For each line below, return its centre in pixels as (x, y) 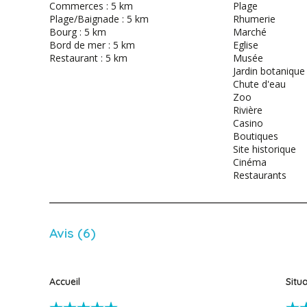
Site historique (265, 149)
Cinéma (250, 162)
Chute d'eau (260, 84)
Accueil (65, 281)
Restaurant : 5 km (88, 58)
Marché (250, 32)
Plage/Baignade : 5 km (99, 19)
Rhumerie (255, 19)
